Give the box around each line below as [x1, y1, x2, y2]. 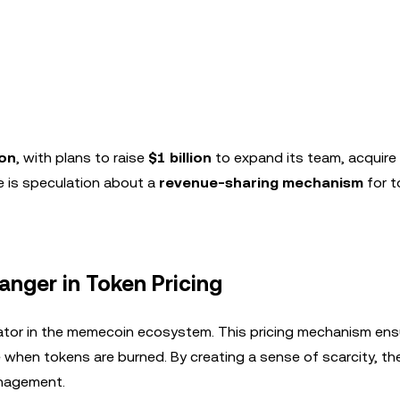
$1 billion [148, 149, 212, 166]
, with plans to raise [16, 149, 148, 166]
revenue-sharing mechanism [159, 174, 363, 191]
